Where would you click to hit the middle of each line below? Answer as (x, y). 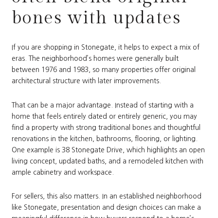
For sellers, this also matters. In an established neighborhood (107, 196)
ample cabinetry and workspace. (63, 172)
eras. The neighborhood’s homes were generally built (95, 59)
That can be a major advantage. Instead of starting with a (103, 105)
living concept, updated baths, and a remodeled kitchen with (108, 161)
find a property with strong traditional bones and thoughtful (106, 127)
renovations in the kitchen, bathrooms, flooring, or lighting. (105, 138)
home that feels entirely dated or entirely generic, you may (104, 116)
